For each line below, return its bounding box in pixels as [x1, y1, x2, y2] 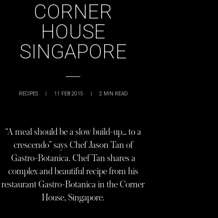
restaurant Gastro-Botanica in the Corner [1, 180, 145, 189]
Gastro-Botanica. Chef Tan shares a [11, 153, 135, 163]
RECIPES [18, 91, 38, 97]
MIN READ [103, 91, 127, 97]
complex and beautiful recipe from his [8, 166, 138, 176]
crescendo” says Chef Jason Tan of [13, 140, 133, 150]
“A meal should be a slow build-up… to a [5, 127, 141, 137]
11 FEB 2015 [54, 91, 83, 97]
